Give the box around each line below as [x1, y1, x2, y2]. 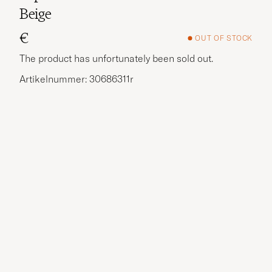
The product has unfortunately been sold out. [19, 52, 213, 64]
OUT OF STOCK [195, 33, 253, 43]
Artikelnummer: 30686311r [19, 72, 134, 85]
